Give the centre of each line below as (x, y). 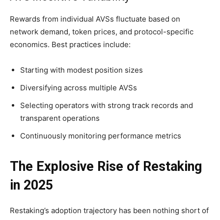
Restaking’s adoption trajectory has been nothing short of (109, 210)
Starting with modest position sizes (82, 70)
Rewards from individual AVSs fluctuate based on (95, 19)
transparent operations (60, 118)
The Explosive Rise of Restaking (106, 166)
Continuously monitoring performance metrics (101, 136)
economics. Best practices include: (70, 44)
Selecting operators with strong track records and (107, 105)
